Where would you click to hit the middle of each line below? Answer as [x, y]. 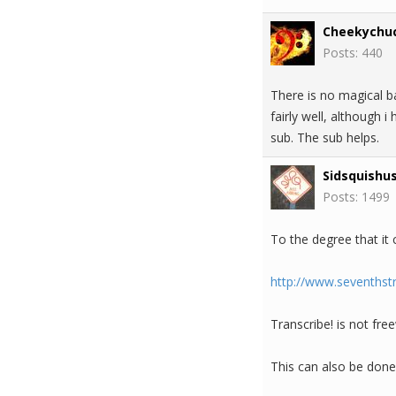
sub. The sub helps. [325, 137]
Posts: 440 [353, 53]
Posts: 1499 [356, 197]
